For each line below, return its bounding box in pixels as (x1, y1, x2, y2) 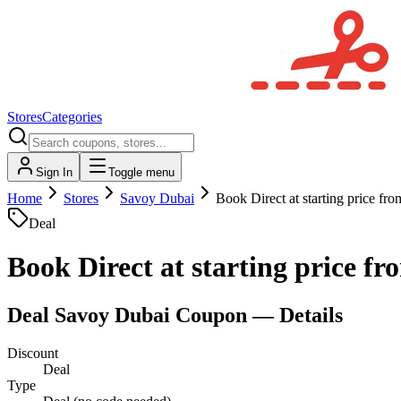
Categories (42, 109, 102, 124)
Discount (7, 345, 58, 361)
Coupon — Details (170, 303, 343, 327)
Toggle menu (108, 166, 175, 179)
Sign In (36, 166, 73, 179)
